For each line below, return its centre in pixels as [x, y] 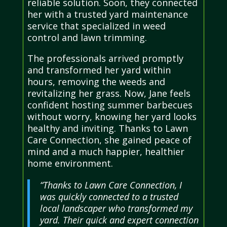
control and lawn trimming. [87, 38]
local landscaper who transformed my [116, 209]
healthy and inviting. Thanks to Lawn [107, 128]
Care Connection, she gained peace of [109, 140]
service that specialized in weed [96, 26]
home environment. [70, 163]
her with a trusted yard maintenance [107, 14]
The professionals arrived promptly [105, 59]
